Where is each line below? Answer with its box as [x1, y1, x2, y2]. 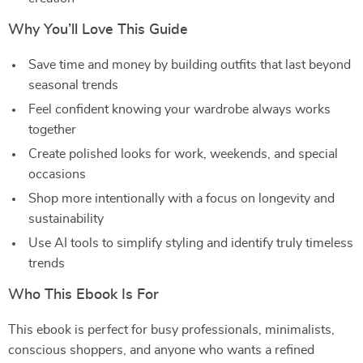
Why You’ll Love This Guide [8, 23, 188, 37]
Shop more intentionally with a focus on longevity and [28, 192, 335, 205]
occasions [28, 168, 86, 181]
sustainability [28, 212, 104, 225]
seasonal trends [28, 79, 118, 92]
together [28, 123, 76, 136]
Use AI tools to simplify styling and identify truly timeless [28, 237, 353, 250]
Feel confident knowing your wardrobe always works [28, 103, 331, 116]
